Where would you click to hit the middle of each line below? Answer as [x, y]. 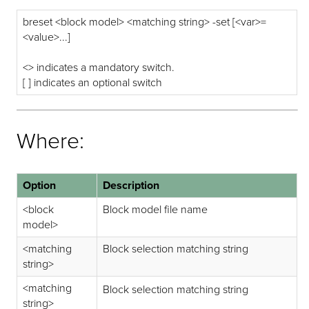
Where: [51, 142]
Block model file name [156, 209]
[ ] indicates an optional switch [93, 82]
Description [131, 185]
